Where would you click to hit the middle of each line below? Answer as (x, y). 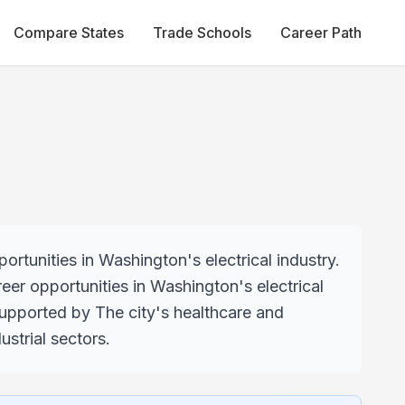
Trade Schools (202, 33)
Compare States (69, 33)
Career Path (321, 33)
